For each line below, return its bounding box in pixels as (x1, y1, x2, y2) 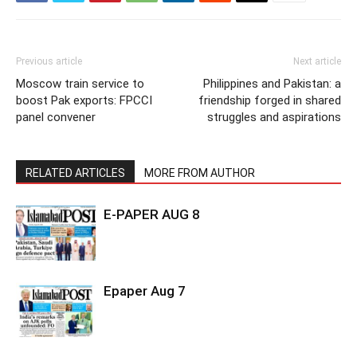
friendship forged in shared (198, 93, 341, 108)
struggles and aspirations (207, 110, 341, 125)
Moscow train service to (16, 76, 144, 92)
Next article (293, 56, 341, 68)
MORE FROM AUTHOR (144, 167, 255, 180)
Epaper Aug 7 (104, 283, 186, 300)
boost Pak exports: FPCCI (16, 93, 152, 108)
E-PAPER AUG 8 (104, 206, 200, 223)
